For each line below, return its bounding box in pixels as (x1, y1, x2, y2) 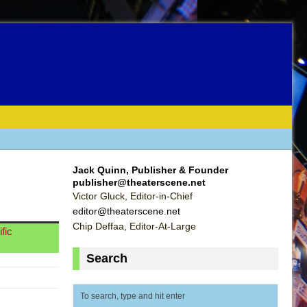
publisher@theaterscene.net (73, 176, 206, 188)
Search (86, 251, 127, 265)
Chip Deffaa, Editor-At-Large (73, 220, 196, 232)
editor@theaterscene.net (73, 205, 180, 217)
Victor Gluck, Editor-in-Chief (73, 190, 193, 201)
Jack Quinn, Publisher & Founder (73, 164, 228, 175)
